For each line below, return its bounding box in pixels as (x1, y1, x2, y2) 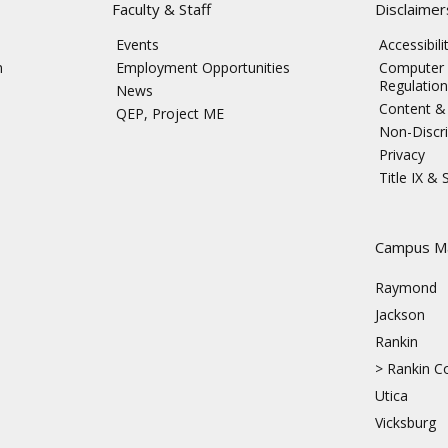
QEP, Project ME (115, 104, 224, 124)
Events (115, 35, 159, 55)
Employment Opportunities (115, 58, 290, 78)
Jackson (374, 305, 425, 325)
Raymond (374, 278, 437, 298)
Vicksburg (374, 413, 436, 433)
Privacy (378, 145, 425, 165)
